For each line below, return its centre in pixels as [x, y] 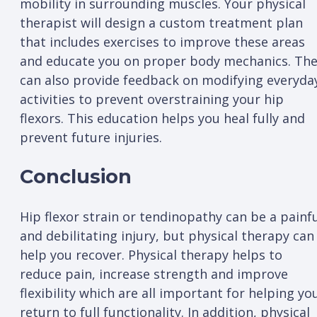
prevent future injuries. [91, 137]
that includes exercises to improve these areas [162, 41]
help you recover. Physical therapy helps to [151, 254]
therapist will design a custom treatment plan [161, 22]
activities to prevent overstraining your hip [152, 99]
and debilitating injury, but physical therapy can [167, 235]
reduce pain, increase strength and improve [154, 273]
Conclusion [76, 177]
